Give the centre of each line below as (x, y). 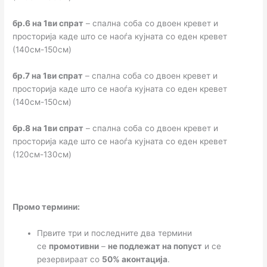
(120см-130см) (42, 155)
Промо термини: (46, 207)
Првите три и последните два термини (115, 233)
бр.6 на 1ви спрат (48, 24)
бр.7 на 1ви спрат (48, 76)
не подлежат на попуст (155, 246)
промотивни (74, 246)
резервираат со (70, 259)
